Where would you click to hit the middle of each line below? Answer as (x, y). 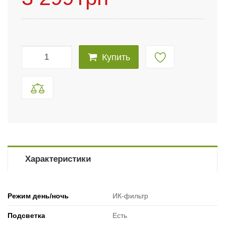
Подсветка (26, 216)
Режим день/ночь (38, 196)
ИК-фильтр (130, 196)
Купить (116, 58)
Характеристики (58, 159)
